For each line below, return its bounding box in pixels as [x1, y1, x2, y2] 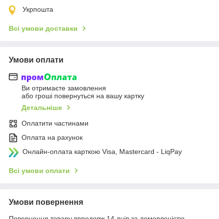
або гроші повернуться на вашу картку [22, 92, 144, 100]
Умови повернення [9, 198, 83, 207]
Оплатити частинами [22, 119, 88, 128]
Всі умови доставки [9, 24, 78, 32]
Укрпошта [22, 5, 53, 13]
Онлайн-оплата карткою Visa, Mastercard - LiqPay [22, 148, 182, 156]
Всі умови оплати [9, 167, 70, 175]
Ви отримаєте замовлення [22, 84, 106, 92]
